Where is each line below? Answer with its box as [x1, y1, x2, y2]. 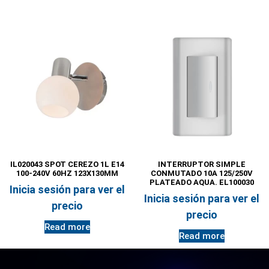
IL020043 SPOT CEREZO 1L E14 [10, 159, 124, 169]
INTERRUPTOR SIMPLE [158, 159, 246, 169]
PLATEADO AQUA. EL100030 [150, 177, 254, 187]
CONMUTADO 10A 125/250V [151, 168, 253, 178]
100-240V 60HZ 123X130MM [16, 168, 118, 178]
